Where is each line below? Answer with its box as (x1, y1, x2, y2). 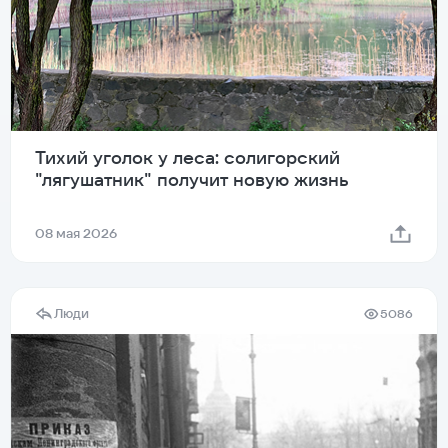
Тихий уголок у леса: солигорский (35, 146, 340, 170)
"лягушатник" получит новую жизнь (35, 168, 348, 192)
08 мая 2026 (35, 225, 117, 243)
